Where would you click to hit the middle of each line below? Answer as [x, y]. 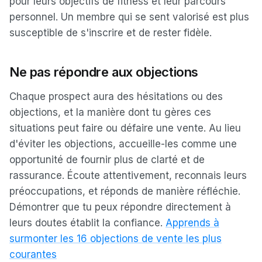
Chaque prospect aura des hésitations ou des [116, 96]
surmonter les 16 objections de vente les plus [116, 239]
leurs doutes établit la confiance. [87, 223]
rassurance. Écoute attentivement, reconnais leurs [128, 175]
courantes [33, 254]
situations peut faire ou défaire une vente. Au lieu [125, 128]
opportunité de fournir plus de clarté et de [107, 160]
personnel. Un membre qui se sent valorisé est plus [129, 17]
